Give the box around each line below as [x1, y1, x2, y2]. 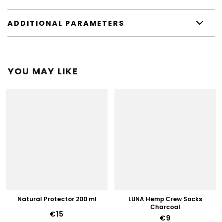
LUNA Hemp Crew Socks [128, 195, 202, 203]
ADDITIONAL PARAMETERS [7, 18, 124, 28]
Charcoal [150, 203, 180, 211]
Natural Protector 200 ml [17, 195, 97, 203]
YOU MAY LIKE [7, 64, 78, 77]
